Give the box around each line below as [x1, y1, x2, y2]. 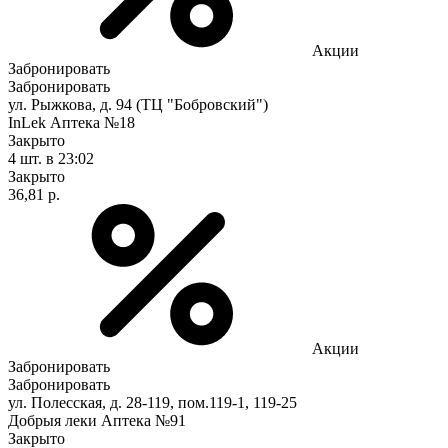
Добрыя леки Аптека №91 [8, 411, 186, 429]
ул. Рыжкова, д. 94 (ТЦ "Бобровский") [8, 95, 268, 113]
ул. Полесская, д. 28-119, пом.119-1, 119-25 [8, 393, 297, 411]
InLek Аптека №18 [8, 113, 135, 131]
